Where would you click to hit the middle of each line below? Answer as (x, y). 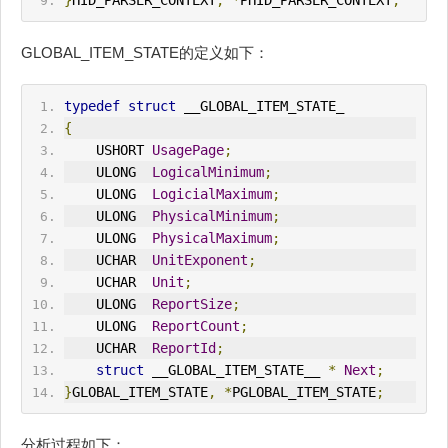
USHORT (123, 150)
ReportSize (191, 304)
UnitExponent (199, 260)
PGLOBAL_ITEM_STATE (303, 392)
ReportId (183, 348)
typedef (91, 106)
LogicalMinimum (207, 172)
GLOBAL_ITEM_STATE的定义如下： (145, 53)
